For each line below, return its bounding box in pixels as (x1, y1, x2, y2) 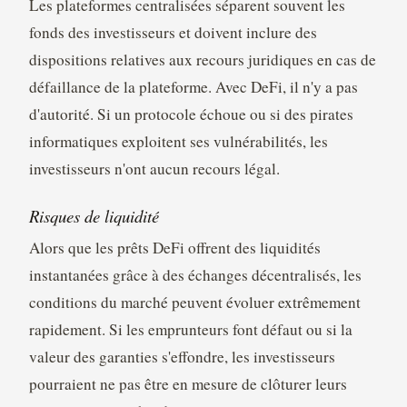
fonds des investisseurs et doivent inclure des (28, 21, 317, 43)
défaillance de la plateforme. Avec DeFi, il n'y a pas (28, 75, 358, 97)
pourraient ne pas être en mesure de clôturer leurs (28, 373, 347, 395)
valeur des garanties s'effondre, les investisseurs (28, 346, 335, 368)
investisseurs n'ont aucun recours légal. (28, 157, 280, 179)
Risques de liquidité (28, 203, 159, 227)
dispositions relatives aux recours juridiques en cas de (28, 48, 376, 70)
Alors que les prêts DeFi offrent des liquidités (28, 237, 321, 259)
